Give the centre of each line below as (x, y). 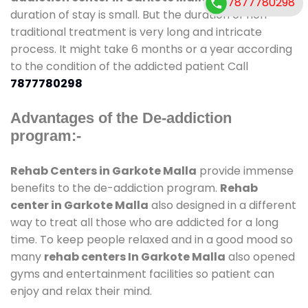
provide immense (245, 170)
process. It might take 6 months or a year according (151, 49)
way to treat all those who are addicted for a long (144, 222)
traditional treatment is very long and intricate (136, 32)
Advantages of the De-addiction (121, 118)
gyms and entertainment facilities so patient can (142, 274)
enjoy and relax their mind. (81, 291)
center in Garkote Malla (79, 205)
